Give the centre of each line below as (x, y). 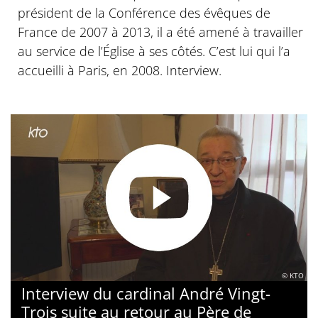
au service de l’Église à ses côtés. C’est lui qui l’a (154, 51)
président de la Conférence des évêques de (144, 13)
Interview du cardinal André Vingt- (146, 294)
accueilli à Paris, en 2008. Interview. (120, 71)
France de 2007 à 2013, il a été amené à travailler (160, 32)
